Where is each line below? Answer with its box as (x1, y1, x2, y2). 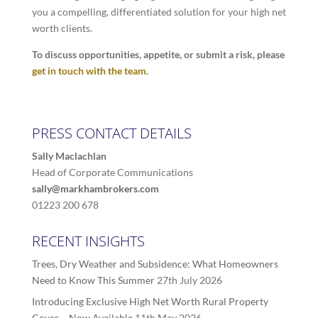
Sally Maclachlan (31, 150, 106, 163)
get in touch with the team (31, 65, 146, 77)
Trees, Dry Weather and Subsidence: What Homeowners (31, 258, 278, 270)
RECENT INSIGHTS (31, 231, 145, 251)
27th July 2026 (156, 274, 222, 287)
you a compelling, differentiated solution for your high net (31, 6, 286, 18)
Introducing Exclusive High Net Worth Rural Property (31, 295, 268, 308)
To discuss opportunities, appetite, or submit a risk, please (31, 48, 285, 61)
